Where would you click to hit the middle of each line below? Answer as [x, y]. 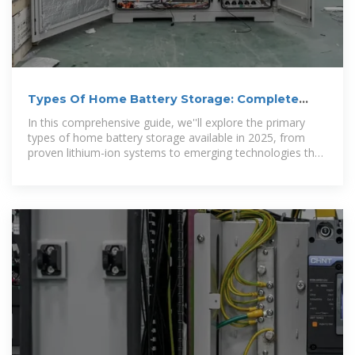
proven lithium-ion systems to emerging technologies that [176, 153]
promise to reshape [78, 168]
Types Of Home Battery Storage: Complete [163, 99]
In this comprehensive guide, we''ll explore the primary [166, 123]
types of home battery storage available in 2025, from [166, 138]
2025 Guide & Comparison [109, 115]
